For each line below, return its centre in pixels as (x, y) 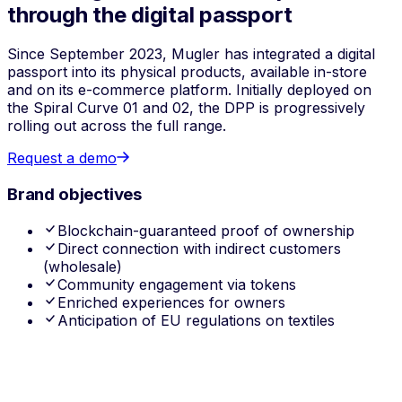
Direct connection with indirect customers (199, 248)
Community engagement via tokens (177, 284)
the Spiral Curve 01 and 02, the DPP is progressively (186, 108)
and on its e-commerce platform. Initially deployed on (189, 90)
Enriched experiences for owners (171, 302)
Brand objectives (75, 195)
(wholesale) (83, 266)
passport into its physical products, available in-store (187, 72)
